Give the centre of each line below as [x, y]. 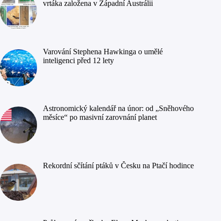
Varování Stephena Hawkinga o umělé [103, 51]
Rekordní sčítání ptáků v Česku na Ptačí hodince [118, 166]
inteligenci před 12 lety [78, 60]
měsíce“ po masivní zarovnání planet [100, 117]
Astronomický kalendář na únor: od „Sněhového [118, 109]
